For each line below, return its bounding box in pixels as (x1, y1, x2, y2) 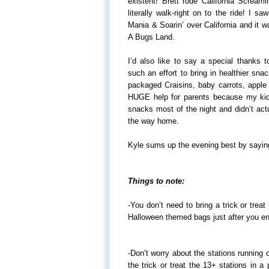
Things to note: (128, 177, 184, 186)
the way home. (128, 116, 179, 125)
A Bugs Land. (128, 32, 175, 41)
